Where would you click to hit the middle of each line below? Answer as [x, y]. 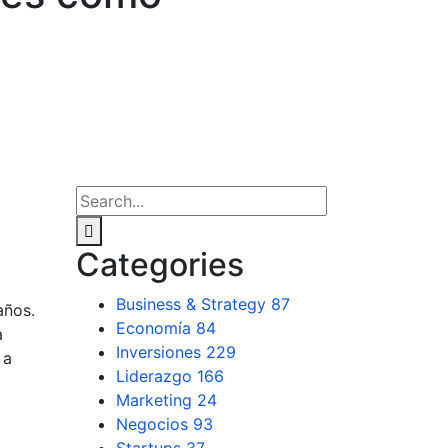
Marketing [156, 400]
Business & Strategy [193, 304]
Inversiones [161, 352]
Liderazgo [156, 376]
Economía [156, 328]
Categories [160, 264]
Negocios [154, 424]
